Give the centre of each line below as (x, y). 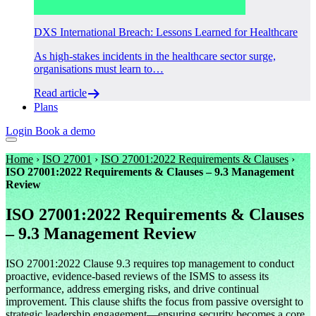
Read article (60, 92)
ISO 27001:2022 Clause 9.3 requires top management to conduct (150, 263)
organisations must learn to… (99, 68)
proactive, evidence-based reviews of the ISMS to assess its (137, 276)
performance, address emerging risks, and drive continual (132, 288)
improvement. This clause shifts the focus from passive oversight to (154, 301)
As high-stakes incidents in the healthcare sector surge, (155, 56)
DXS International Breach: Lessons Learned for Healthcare (166, 32)
